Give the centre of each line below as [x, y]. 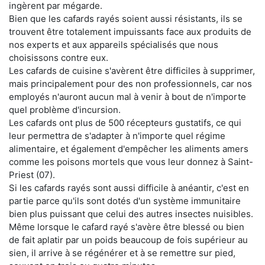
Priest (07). [32, 174]
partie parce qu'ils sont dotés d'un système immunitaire [125, 201]
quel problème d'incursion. [65, 109]
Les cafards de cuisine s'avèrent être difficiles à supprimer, [132, 70]
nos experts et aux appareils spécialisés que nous [114, 44]
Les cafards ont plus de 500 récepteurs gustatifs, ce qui [125, 122]
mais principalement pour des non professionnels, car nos [130, 83]
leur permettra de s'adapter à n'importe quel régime [117, 135]
